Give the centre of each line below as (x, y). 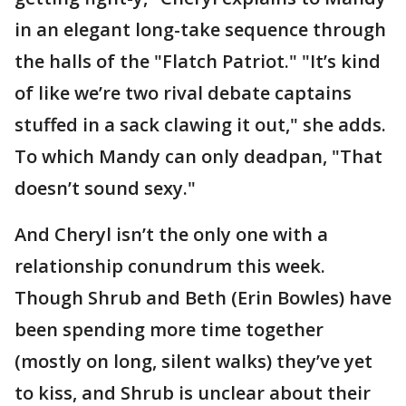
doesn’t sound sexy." (105, 188)
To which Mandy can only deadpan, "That (198, 156)
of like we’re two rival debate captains (183, 92)
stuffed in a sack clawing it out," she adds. (200, 124)
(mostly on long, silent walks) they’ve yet (193, 361)
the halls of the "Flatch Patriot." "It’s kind (198, 61)
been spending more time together (169, 329)
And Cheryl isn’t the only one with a (171, 234)
